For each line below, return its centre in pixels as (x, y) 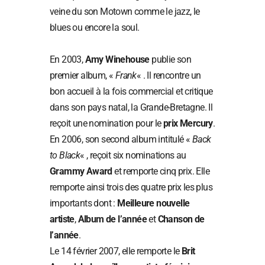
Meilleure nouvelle (153, 203)
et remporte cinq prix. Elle (161, 171)
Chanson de (181, 219)
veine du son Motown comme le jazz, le (125, 11)
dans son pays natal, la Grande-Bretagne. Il (131, 107)
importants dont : (84, 203)
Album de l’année (112, 219)
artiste (62, 219)
